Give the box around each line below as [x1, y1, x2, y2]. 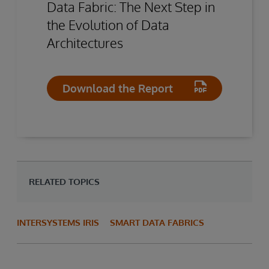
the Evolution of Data [47, 16, 169, 33]
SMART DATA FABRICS [110, 216, 204, 228]
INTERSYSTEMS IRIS [17, 216, 99, 228]
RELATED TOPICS [29, 175, 100, 187]
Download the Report [62, 81, 173, 95]
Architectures [47, 34, 123, 51]
